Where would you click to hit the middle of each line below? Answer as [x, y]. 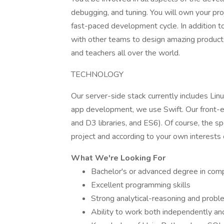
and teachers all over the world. [125, 53]
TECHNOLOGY [97, 74]
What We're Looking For [118, 158]
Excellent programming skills [141, 185]
